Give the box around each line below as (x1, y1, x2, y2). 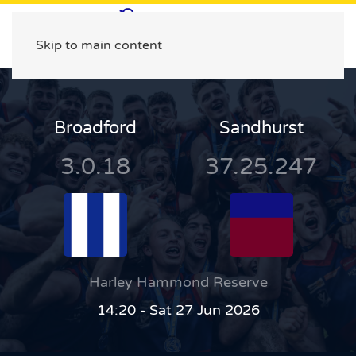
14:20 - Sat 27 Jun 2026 (96, 301, 260, 319)
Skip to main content (36, 37, 162, 53)
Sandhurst (219, 118, 304, 138)
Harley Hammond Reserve (88, 273, 268, 291)
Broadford (53, 118, 137, 138)
